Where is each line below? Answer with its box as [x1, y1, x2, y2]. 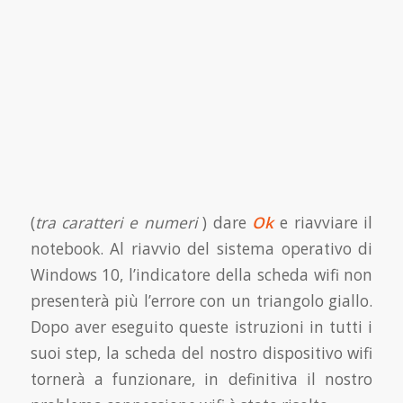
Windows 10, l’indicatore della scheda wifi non [30, 264, 373, 285]
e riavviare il [280, 211, 373, 233]
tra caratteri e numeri [34, 211, 197, 233]
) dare [196, 211, 253, 233]
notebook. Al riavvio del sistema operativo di [30, 237, 373, 259]
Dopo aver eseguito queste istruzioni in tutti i [30, 316, 373, 337]
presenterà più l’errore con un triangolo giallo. [30, 290, 373, 311]
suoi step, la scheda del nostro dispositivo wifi [30, 342, 373, 363]
